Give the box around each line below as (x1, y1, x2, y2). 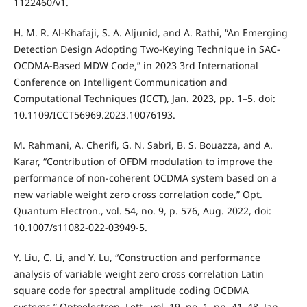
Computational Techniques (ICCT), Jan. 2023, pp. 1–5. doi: (13, 92, 275, 106)
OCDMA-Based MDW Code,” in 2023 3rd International (13, 59, 258, 73)
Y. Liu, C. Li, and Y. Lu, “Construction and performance (13, 251, 260, 265)
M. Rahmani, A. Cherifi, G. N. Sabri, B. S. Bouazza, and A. (13, 138, 273, 152)
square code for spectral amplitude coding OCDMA (13, 284, 249, 297)
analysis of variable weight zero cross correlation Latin (13, 267, 264, 281)
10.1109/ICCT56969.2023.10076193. (13, 108, 175, 122)
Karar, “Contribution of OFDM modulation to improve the (13, 155, 273, 169)
